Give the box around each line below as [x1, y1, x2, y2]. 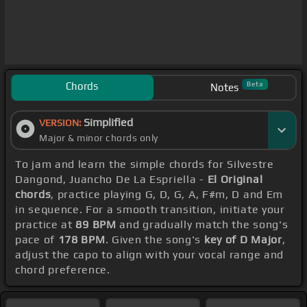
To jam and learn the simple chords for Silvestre [15, 158, 274, 171]
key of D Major [204, 233, 282, 247]
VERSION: [39, 117, 84, 129]
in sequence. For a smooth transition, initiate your [15, 203, 285, 217]
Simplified [84, 116, 133, 130]
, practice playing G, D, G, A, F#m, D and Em [51, 188, 284, 201]
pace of [15, 233, 58, 247]
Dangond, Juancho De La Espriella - [15, 173, 208, 186]
